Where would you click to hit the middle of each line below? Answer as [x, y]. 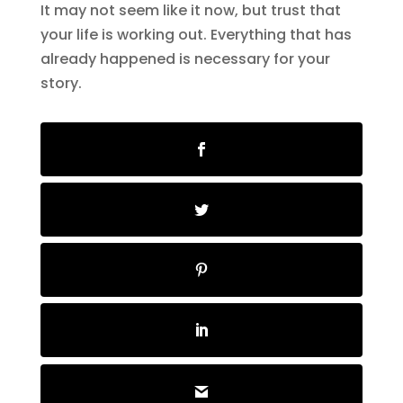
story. [61, 83]
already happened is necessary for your [185, 59]
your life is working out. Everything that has [196, 35]
